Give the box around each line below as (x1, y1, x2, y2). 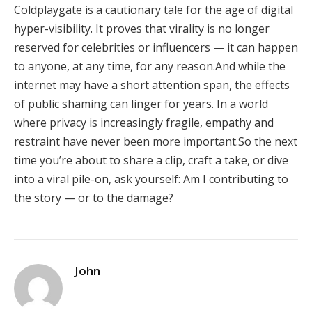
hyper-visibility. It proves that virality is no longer (14, 20, 270, 36)
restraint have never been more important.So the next (14, 133, 297, 149)
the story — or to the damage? (14, 189, 173, 205)
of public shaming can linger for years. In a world (14, 95, 268, 111)
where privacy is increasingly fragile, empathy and (14, 114, 274, 130)
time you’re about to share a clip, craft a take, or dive (14, 152, 288, 168)
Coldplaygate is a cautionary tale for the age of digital (14, 1, 293, 17)
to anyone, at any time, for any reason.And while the (14, 58, 286, 74)
